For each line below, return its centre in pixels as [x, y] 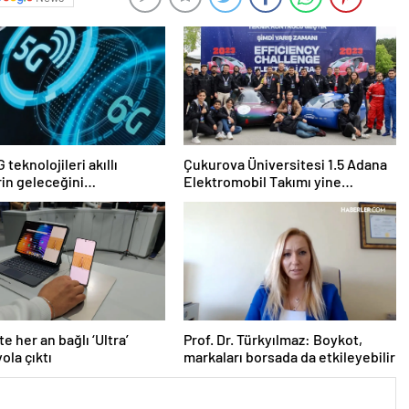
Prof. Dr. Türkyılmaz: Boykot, [273, 339]
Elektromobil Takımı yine [262, 181]
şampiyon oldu [230, 198]
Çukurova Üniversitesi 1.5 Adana [285, 163]
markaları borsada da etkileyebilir [289, 356]
